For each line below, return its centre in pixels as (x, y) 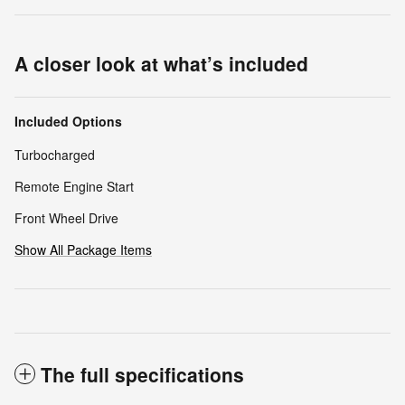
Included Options (68, 122)
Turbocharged (55, 155)
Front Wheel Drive (66, 218)
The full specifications (142, 375)
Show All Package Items (83, 250)
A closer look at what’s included (161, 64)
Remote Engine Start (74, 187)
